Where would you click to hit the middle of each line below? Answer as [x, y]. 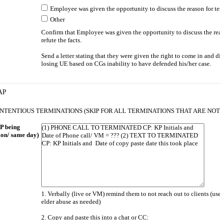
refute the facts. [61, 40]
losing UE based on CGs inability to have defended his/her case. [126, 64]
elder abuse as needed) [71, 202]
